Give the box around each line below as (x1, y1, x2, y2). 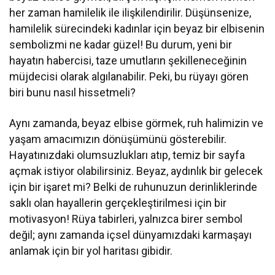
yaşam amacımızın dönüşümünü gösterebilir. (9, 133, 227, 146)
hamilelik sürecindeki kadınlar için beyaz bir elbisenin (9, 22, 265, 36)
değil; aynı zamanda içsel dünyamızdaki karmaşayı (9, 228, 252, 242)
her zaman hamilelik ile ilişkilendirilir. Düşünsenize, (9, 6, 252, 20)
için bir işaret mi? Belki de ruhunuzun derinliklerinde (9, 180, 258, 194)
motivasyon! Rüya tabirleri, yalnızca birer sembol (9, 212, 243, 226)
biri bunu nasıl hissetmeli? (9, 86, 136, 99)
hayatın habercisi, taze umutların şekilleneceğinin (9, 54, 247, 68)
